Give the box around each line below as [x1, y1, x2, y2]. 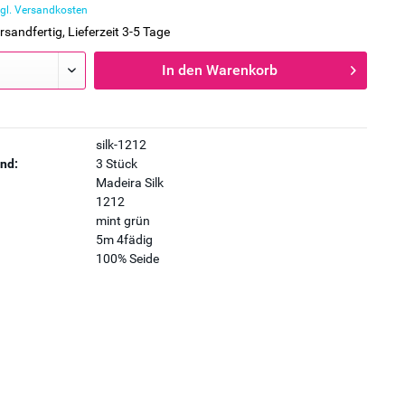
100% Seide [95, 251, 159, 266]
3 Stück [95, 156, 137, 171]
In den [162, 61, 203, 79]
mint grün [95, 213, 150, 228]
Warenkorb [206, 61, 278, 79]
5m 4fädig [95, 232, 153, 247]
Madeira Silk [95, 175, 164, 190]
